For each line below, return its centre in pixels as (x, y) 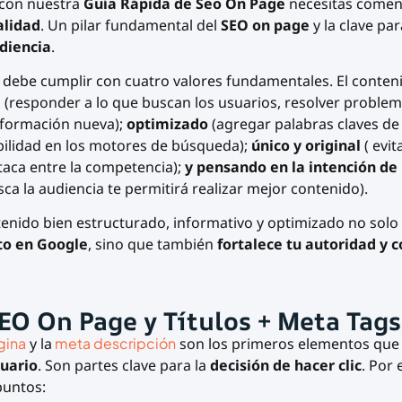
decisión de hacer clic (285, 365)
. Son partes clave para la (123, 365)
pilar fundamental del (145, 25)
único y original (306, 146)
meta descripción (115, 343)
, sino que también (152, 245)
